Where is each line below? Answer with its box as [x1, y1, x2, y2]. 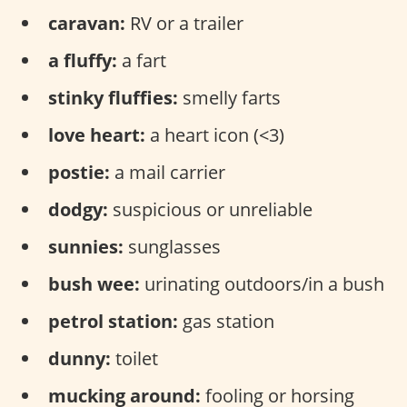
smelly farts [178, 84, 281, 110]
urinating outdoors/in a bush [140, 271, 384, 296]
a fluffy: [48, 47, 117, 73]
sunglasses [124, 233, 221, 259]
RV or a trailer [125, 10, 243, 35]
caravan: [48, 10, 125, 35]
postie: [48, 159, 110, 184]
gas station [178, 308, 274, 333]
